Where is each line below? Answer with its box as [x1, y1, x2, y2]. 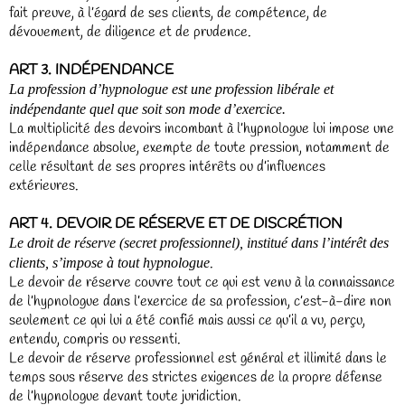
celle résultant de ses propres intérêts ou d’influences [9, 157, 325, 176]
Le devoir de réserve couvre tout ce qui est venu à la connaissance [9, 273, 395, 292]
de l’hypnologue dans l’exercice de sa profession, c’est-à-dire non [9, 292, 391, 311]
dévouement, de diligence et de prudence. [9, 23, 251, 42]
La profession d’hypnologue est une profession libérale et [9, 81, 334, 97]
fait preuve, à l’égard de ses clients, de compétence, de [9, 4, 327, 23]
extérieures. [9, 176, 79, 195]
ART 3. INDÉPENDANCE [9, 61, 174, 80]
